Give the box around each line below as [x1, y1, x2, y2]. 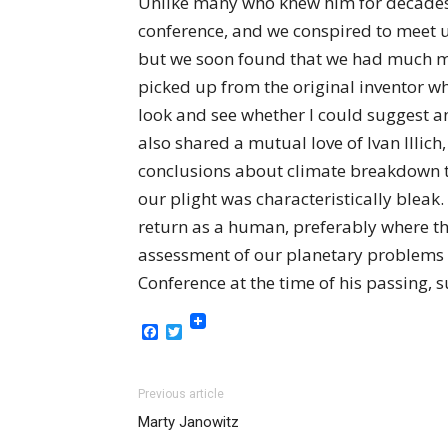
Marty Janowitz [138, 413, 239, 431]
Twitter [182, 320, 237, 343]
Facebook [158, 320, 230, 343]
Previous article [138, 387, 224, 401]
